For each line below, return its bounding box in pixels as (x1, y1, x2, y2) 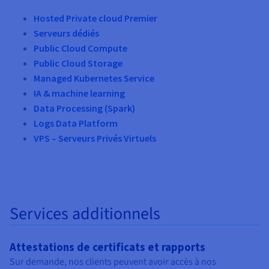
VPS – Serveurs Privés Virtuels (34, 132, 156, 144)
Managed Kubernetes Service (34, 72, 154, 84)
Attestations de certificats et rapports (10, 240, 205, 254)
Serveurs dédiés (34, 27, 99, 39)
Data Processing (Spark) (34, 102, 135, 114)
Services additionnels (10, 202, 160, 226)
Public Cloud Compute (34, 42, 127, 54)
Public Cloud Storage (34, 57, 122, 69)
